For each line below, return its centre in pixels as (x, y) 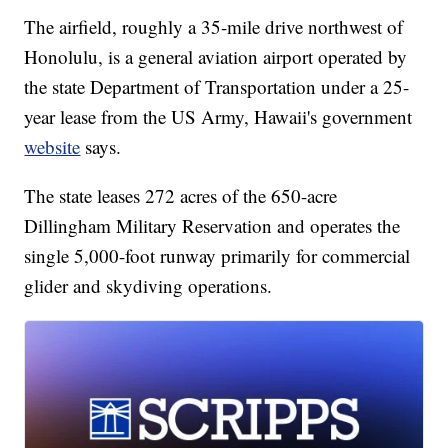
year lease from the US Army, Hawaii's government (218, 117)
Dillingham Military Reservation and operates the (212, 226)
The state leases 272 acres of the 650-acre (181, 196)
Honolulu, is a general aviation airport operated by (216, 57)
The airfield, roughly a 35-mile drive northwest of (214, 27)
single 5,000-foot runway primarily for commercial (217, 256)
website (52, 147)
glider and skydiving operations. (148, 286)
